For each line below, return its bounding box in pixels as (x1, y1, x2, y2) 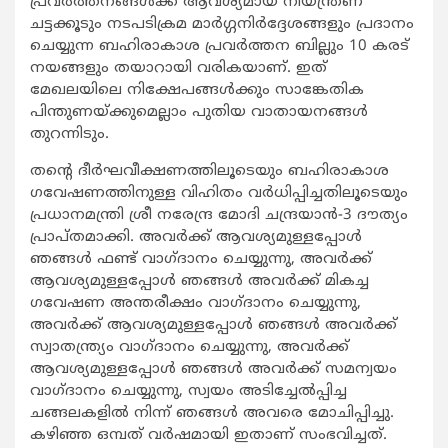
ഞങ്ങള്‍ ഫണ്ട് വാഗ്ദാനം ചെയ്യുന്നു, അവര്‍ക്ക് (30, 250, 372, 270)
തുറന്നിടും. (30, 125, 109, 145)
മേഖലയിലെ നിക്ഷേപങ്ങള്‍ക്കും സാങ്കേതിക (30, 81, 364, 101)
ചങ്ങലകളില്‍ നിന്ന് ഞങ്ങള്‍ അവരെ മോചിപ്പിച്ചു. (30, 404, 394, 424)
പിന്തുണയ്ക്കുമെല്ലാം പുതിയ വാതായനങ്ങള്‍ (30, 103, 368, 123)
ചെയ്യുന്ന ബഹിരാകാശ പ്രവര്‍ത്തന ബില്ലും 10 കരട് (30, 37, 409, 57)
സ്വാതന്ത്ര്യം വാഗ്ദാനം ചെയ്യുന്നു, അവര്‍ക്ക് (30, 338, 349, 358)
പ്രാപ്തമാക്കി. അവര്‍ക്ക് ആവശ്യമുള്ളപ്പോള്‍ (30, 228, 362, 248)
